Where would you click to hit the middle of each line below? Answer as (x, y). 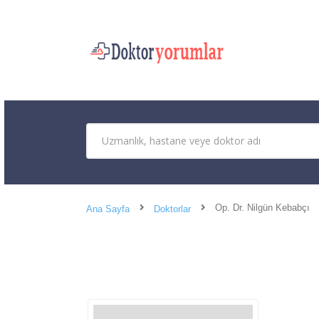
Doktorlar (172, 209)
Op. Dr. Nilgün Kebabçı (262, 207)
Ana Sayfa (108, 209)
